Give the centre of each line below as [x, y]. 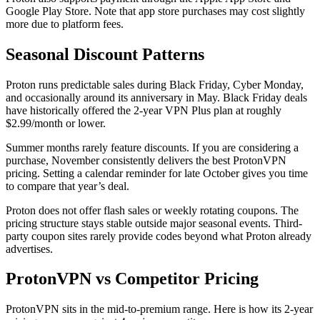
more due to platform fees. [65, 24]
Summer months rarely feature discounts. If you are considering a [152, 147]
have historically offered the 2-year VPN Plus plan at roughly [144, 110]
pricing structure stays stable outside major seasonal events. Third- [154, 223]
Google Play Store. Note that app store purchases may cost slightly [155, 11]
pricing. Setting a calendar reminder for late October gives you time [157, 173]
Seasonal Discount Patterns [105, 54]
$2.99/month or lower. [56, 123]
